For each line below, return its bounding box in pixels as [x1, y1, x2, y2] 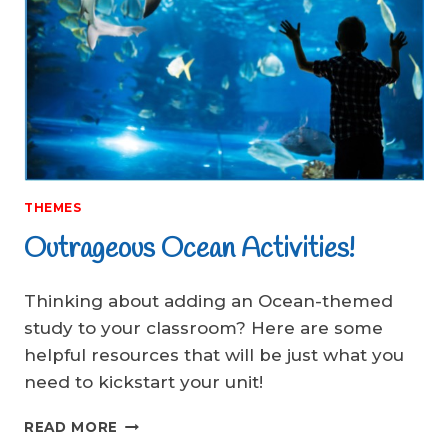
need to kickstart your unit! [24, 371, 263, 392]
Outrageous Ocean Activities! [24, 230, 355, 268]
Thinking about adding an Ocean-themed [24, 290, 393, 311]
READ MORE [24, 418, 119, 435]
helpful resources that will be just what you [24, 344, 404, 365]
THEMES [24, 200, 82, 215]
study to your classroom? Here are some [24, 317, 383, 338]
